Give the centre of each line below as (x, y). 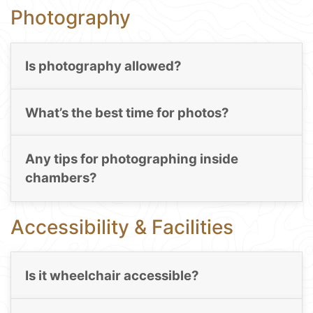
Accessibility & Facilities (122, 227)
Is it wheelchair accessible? (112, 276)
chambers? (61, 178)
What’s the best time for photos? (127, 112)
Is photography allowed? (103, 66)
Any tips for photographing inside (131, 159)
